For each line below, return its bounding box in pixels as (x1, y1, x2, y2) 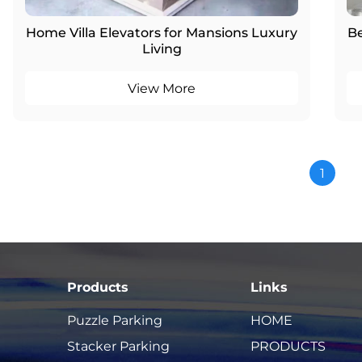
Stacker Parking (67, 336, 170, 354)
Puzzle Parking (67, 310, 163, 328)
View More (128, 78, 196, 96)
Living (141, 39, 182, 57)
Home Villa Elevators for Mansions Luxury (26, 23, 297, 40)
